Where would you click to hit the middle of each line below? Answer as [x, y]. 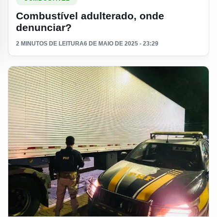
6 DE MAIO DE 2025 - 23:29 [121, 43]
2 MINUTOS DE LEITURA [50, 43]
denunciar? [44, 27]
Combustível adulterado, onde [90, 15]
